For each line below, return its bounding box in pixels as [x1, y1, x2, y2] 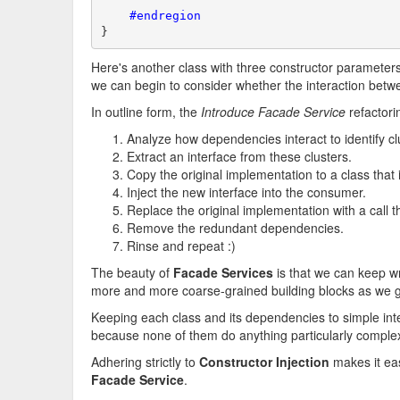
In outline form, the [91, 103, 201, 121]
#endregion [100, 8, 201, 22]
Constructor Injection [199, 353, 329, 371]
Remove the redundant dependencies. [127, 219, 344, 237]
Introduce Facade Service [201, 103, 346, 121]
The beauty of [91, 263, 173, 281]
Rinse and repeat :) [127, 237, 236, 254]
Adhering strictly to [91, 353, 199, 371]
